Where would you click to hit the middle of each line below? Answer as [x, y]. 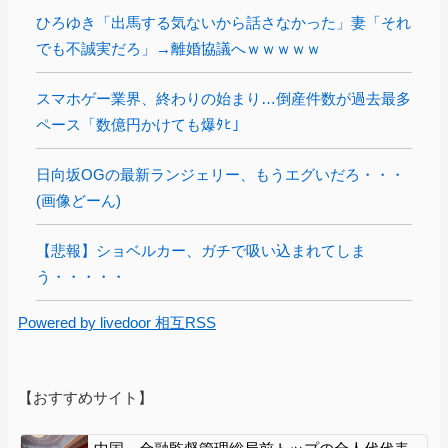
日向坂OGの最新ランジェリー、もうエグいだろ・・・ [220, 174]
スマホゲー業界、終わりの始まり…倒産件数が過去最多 [223, 98]
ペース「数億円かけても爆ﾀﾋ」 [141, 124]
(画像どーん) [78, 200]
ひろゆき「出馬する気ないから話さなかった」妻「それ [223, 22]
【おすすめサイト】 [85, 397]
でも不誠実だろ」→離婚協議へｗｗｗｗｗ [178, 48]
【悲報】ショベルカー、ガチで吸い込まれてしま [201, 250]
